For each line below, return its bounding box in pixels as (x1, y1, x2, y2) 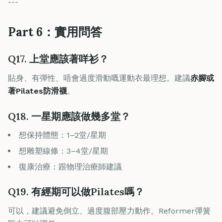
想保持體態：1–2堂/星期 (19, 130, 106, 140)
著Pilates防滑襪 (8, 86, 67, 96)
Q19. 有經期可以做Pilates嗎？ (8, 185, 144, 198)
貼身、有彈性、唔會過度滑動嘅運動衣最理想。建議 (8, 73, 190, 83)
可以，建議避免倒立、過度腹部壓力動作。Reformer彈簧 (8, 206, 211, 216)
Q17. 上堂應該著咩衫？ (8, 53, 109, 65)
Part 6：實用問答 (8, 24, 102, 40)
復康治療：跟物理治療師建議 (19, 162, 122, 171)
